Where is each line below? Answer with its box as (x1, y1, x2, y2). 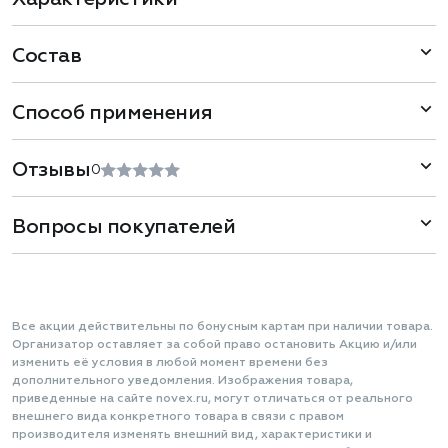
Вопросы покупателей (12, 217, 236, 237)
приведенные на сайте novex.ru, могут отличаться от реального (12, 393, 413, 405)
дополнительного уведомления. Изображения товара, (12, 375, 353, 387)
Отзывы (12, 160, 91, 180)
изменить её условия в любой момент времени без (12, 357, 328, 369)
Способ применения (12, 103, 213, 123)
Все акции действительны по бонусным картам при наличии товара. (12, 321, 433, 333)
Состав (12, 46, 82, 66)
